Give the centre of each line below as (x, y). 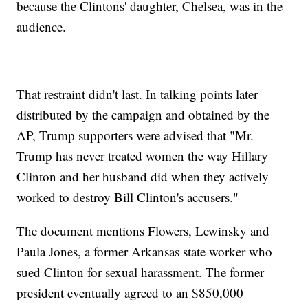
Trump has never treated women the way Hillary (143, 156)
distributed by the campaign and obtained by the (143, 115)
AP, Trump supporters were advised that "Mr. (135, 135)
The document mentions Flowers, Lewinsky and (143, 231)
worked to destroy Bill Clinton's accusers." (128, 197)
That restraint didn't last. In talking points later (137, 94)
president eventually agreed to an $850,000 (130, 293)
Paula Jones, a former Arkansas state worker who (145, 252)
